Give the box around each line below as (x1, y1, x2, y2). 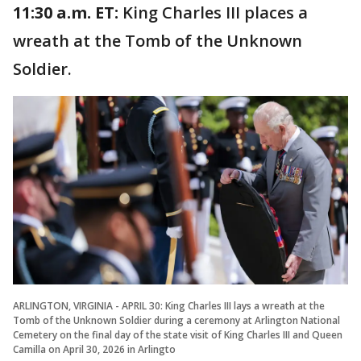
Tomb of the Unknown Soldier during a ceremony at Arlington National (13, 313, 340, 327)
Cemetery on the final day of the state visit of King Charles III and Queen (13, 327, 342, 342)
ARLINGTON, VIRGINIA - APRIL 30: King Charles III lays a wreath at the (13, 298, 325, 313)
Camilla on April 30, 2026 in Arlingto (13, 342, 176, 356)
